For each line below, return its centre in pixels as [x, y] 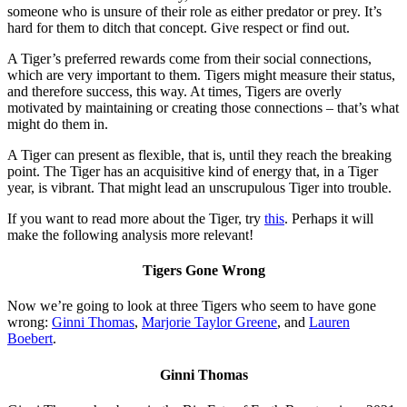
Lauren [329, 323]
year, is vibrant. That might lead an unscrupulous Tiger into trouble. [199, 187]
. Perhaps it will [329, 218]
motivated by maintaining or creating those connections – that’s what [203, 107]
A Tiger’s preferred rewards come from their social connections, [189, 58]
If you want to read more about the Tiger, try [136, 218]
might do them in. [58, 124]
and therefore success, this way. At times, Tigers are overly [174, 91]
